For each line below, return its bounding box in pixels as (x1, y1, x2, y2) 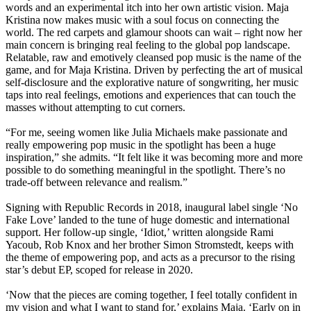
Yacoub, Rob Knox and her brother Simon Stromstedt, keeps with (6, 238, 294, 251)
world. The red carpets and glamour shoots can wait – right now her (6, 26, 302, 38)
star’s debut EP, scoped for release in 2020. (6, 263, 193, 276)
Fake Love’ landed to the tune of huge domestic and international (6, 213, 289, 226)
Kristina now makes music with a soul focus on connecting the (6, 13, 279, 26)
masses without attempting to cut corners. (6, 101, 185, 113)
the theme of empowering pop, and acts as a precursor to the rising (6, 251, 295, 263)
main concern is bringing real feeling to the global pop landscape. (6, 38, 290, 51)
